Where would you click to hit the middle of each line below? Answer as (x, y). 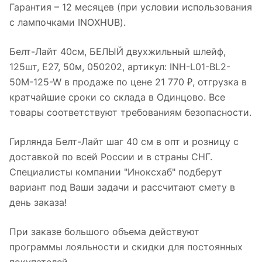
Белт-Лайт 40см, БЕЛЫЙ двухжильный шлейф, (118, 51)
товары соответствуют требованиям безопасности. (130, 112)
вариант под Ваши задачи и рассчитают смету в (122, 187)
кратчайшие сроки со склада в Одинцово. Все (117, 97)
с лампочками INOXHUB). (68, 22)
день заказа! (38, 202)
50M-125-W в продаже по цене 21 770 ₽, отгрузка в (128, 82)
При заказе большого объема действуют (104, 231)
